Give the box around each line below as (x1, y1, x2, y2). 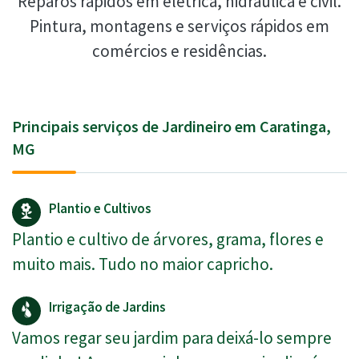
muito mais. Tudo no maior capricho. (12, 253, 273, 276)
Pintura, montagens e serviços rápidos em (30, 15, 329, 38)
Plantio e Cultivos (49, 200, 151, 218)
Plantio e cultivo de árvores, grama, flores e (12, 228, 324, 251)
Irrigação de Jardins (49, 298, 166, 317)
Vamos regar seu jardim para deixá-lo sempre (12, 327, 332, 349)
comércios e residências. (92, 40, 267, 63)
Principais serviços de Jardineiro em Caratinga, (12, 116, 331, 137)
